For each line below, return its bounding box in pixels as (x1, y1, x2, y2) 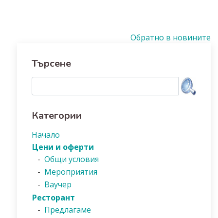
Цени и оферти (32, 142, 94, 152)
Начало (32, 129, 60, 140)
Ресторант (32, 192, 75, 203)
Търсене (32, 57, 71, 70)
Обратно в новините (130, 32, 211, 43)
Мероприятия (44, 166, 97, 177)
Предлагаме (44, 204, 91, 215)
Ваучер (44, 179, 72, 190)
